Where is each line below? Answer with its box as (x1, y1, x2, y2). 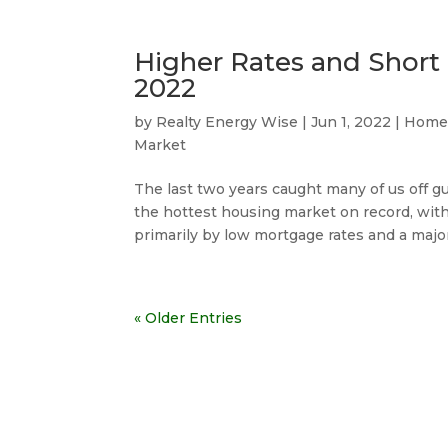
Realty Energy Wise (156, 113, 299, 131)
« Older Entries (134, 309, 243, 327)
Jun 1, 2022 (311, 113, 392, 131)
